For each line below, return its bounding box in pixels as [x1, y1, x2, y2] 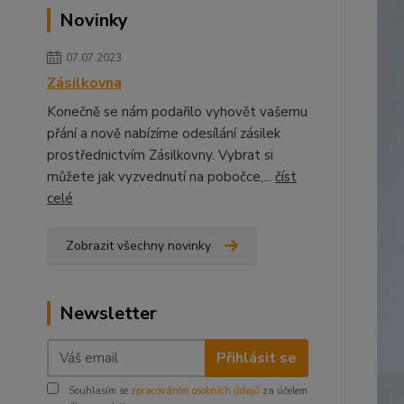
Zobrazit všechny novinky [66, 237, 211, 254]
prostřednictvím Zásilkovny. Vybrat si [47, 146, 273, 164]
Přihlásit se [216, 347, 297, 368]
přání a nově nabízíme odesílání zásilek [47, 124, 280, 142]
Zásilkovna [47, 73, 122, 93]
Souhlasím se [66, 384, 131, 398]
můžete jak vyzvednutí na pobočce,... [47, 168, 275, 186]
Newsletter [60, 301, 157, 326]
